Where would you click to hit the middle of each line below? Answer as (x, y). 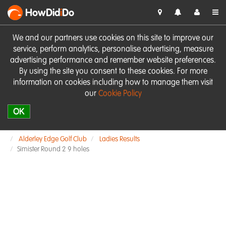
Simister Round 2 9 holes (53, 149)
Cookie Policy (120, 94)
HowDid (43, 14)
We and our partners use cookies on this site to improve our (113, 38)
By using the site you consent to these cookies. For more (113, 72)
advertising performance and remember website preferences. (113, 61)
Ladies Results (120, 139)
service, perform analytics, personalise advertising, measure (113, 49)
